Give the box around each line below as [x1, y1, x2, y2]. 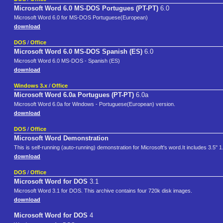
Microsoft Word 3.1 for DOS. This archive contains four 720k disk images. [14, 188, 192, 194]
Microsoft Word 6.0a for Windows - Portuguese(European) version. [14, 101, 175, 108]
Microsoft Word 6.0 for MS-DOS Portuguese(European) [14, 14, 148, 21]
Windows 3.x [14, 83, 47, 89]
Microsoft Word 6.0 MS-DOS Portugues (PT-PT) [14, 4, 158, 12]
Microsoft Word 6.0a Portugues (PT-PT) [14, 91, 134, 99]
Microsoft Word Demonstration [14, 134, 109, 142]
